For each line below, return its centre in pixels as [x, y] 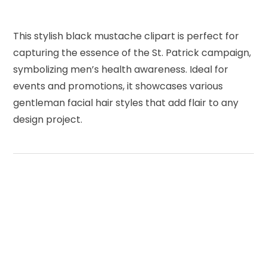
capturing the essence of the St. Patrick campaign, [132, 52]
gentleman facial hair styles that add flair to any [126, 103]
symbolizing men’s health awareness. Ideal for [121, 69]
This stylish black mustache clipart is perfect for [126, 36]
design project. [48, 119]
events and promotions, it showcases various [118, 86]
